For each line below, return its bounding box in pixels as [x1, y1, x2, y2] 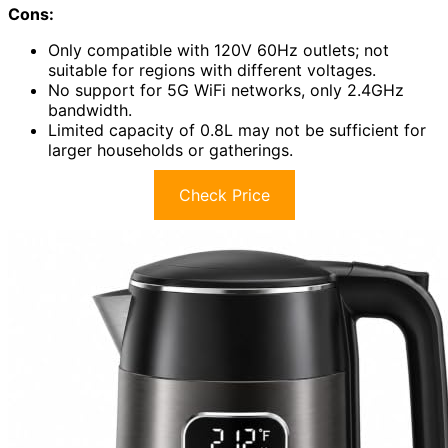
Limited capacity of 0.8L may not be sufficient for [48, 120, 426, 141]
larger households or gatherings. [48, 140, 293, 161]
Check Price [178, 185, 270, 206]
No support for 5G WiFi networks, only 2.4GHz [48, 80, 404, 101]
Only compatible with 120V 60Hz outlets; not [48, 40, 389, 61]
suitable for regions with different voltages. [48, 60, 376, 81]
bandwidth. [48, 100, 132, 121]
